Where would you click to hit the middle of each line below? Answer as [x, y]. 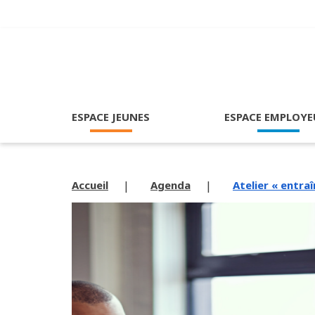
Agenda [171, 185]
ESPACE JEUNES [111, 117]
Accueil [90, 185]
